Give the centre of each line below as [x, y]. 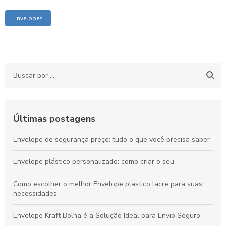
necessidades [35, 193]
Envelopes [28, 18]
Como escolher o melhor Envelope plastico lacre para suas [108, 184]
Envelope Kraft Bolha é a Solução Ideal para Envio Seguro [107, 216]
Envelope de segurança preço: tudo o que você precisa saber [111, 139]
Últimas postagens [54, 119]
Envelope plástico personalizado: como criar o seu [94, 162]
